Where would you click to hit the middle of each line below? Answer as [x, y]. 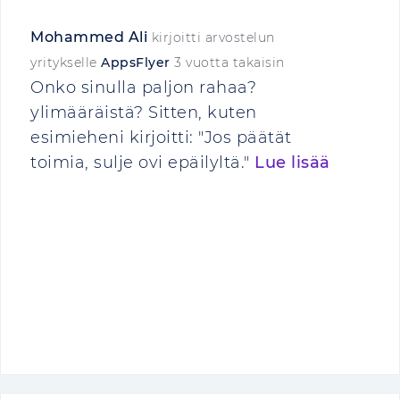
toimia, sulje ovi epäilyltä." [142, 162]
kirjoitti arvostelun [211, 37]
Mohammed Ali [89, 37]
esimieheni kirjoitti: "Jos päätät [161, 137]
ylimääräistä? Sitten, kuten [144, 112]
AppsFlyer [137, 62]
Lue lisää [292, 162]
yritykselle [66, 62]
